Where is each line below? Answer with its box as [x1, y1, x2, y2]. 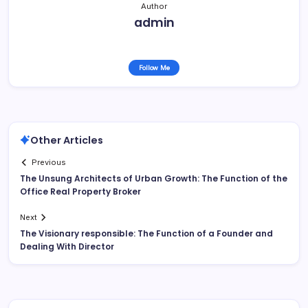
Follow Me [138, 63, 170, 71]
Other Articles [30, 133, 103, 147]
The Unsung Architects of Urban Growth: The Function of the [20, 173, 287, 185]
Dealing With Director [20, 241, 114, 253]
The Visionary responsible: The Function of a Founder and [20, 228, 273, 240]
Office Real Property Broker [20, 186, 141, 198]
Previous [32, 157, 67, 168]
